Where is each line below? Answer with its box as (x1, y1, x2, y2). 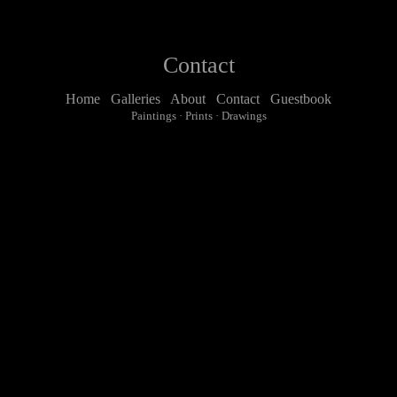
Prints (184, 110, 213, 122)
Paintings (130, 110, 176, 122)
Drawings (221, 110, 267, 122)
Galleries (111, 91, 160, 106)
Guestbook (270, 91, 331, 106)
